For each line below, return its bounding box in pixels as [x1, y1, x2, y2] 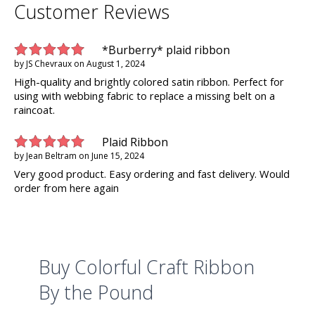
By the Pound [39, 280, 153, 306]
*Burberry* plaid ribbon [102, 42, 230, 58]
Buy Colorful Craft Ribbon [39, 255, 255, 281]
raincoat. [14, 103, 55, 117]
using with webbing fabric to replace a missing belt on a [14, 89, 275, 103]
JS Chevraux [26, 58, 72, 70]
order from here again [14, 181, 119, 195]
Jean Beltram [26, 150, 77, 162]
